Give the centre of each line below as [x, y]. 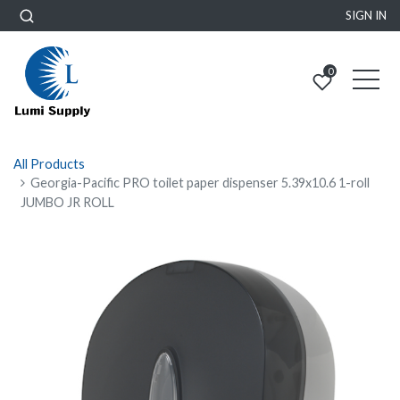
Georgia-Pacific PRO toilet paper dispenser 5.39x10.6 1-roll [200, 183]
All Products [49, 164]
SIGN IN [366, 15]
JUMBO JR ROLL [67, 202]
